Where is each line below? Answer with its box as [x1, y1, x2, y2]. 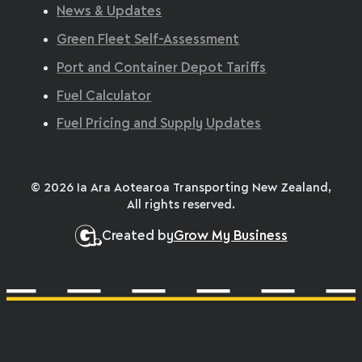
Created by [101, 229, 174, 242]
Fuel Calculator [57, 90, 152, 103]
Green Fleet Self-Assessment [57, 33, 240, 46]
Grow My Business [173, 229, 288, 242]
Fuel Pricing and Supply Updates [57, 118, 262, 131]
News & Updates [57, 6, 162, 19]
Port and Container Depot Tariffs [57, 61, 267, 74]
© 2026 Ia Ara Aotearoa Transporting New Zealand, [31, 182, 331, 194]
